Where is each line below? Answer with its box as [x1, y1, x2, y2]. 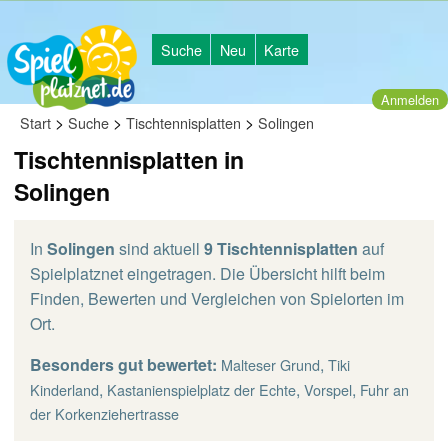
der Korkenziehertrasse [30, 403, 179, 424]
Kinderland [30, 379, 99, 400]
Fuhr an [360, 379, 409, 400]
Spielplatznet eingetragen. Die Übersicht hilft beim [30, 262, 385, 285]
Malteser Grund [221, 354, 320, 375]
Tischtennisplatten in [14, 143, 244, 176]
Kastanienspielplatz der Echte [107, 379, 296, 400]
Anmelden [381, 90, 439, 109]
